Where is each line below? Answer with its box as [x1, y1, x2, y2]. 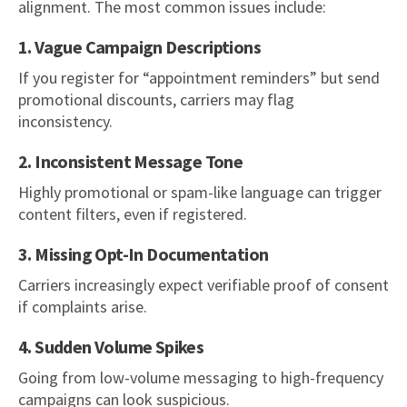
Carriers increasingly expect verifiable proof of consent [18, 273, 389, 295]
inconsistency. [18, 110, 113, 132]
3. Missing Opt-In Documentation [18, 242, 269, 265]
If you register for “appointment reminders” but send [18, 66, 380, 88]
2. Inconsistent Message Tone [18, 149, 243, 173]
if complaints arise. [18, 295, 147, 317]
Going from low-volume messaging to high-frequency [18, 366, 383, 388]
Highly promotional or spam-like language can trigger [18, 181, 382, 203]
